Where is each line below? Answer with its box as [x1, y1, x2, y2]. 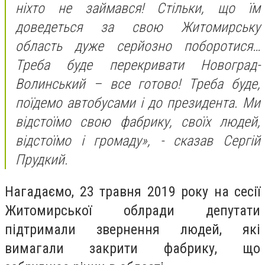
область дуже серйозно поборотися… [15, 38, 260, 55]
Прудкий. [15, 151, 68, 169]
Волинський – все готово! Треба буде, [15, 76, 260, 93]
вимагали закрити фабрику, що [5, 240, 260, 257]
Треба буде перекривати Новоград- [15, 57, 260, 74]
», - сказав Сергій [141, 132, 261, 150]
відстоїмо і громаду [15, 132, 142, 150]
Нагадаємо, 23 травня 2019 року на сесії [5, 183, 260, 200]
